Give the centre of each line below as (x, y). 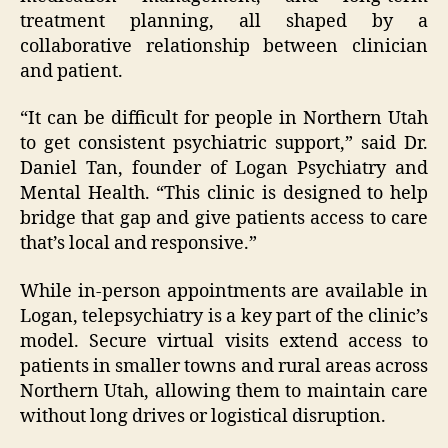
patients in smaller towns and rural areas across (224, 366)
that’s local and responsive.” (138, 244)
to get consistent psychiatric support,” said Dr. (224, 144)
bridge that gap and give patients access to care (224, 219)
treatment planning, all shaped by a (224, 21)
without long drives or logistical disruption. (203, 416)
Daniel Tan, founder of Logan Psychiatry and (224, 169)
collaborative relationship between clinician (224, 46)
